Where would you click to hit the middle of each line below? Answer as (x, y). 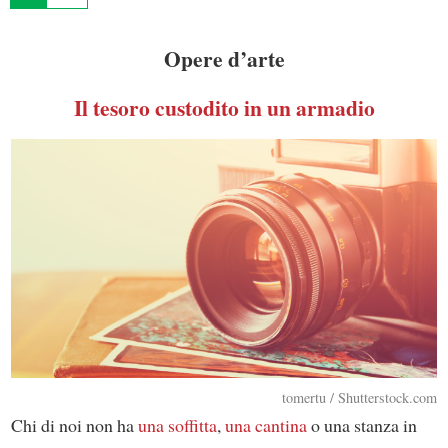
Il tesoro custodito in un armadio (224, 107)
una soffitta (177, 425)
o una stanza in (361, 425)
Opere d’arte (224, 58)
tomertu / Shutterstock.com (360, 398)
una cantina (265, 425)
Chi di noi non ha (74, 425)
